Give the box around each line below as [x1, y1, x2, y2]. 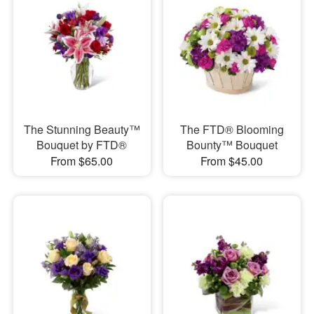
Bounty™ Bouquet [186, 136, 278, 153]
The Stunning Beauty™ [23, 121, 140, 137]
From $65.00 [50, 152, 114, 169]
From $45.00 [200, 152, 264, 169]
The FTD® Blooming [179, 121, 284, 137]
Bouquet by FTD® [36, 136, 128, 153]
